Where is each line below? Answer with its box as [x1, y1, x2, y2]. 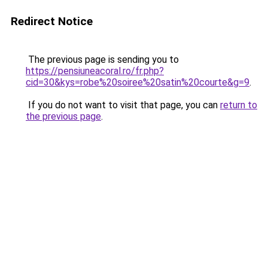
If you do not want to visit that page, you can [26, 99, 220, 111]
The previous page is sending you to [26, 54, 179, 65]
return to [220, 99, 257, 111]
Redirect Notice [11, 14, 93, 28]
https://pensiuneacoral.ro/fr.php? [26, 65, 164, 77]
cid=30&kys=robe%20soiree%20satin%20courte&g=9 [26, 77, 249, 88]
